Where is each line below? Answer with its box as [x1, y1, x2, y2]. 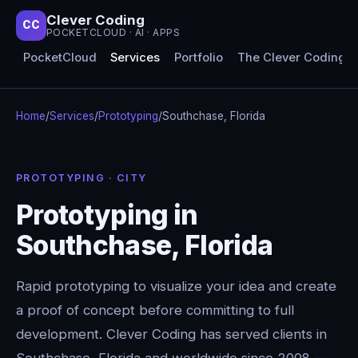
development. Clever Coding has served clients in [16, 325, 327, 342]
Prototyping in [16, 197, 198, 231]
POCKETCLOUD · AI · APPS [46, 26, 181, 39]
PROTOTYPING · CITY [16, 171, 147, 184]
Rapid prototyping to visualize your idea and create [16, 277, 336, 294]
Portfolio [173, 50, 223, 66]
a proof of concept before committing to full [16, 301, 294, 318]
